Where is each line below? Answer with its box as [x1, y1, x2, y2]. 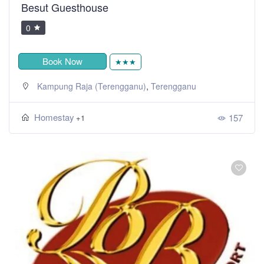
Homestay [34, 110, 74, 123]
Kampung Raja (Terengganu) [37, 80, 146, 92]
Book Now [42, 54, 82, 67]
